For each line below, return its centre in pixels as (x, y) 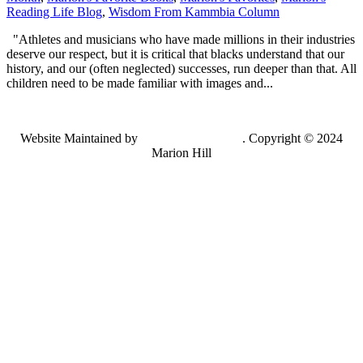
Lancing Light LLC (192, 138)
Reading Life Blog (54, 11)
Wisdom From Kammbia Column (194, 11)
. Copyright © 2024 (293, 138)
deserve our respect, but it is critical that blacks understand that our (175, 53)
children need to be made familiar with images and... (140, 83)
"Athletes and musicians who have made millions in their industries (181, 39)
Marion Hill (181, 152)
